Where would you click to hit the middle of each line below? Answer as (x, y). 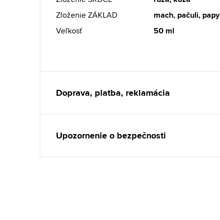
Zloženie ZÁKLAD (87, 15)
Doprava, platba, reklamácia (113, 93)
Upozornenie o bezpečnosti (111, 136)
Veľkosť (69, 31)
